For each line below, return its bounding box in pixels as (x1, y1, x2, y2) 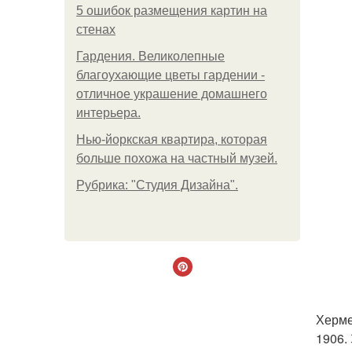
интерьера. (76, 106, 141, 119)
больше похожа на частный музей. (76, 152, 277, 165)
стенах (76, 23, 115, 36)
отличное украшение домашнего (76, 87, 267, 101)
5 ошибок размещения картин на (76, 4, 267, 17)
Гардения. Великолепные (76, 49, 225, 63)
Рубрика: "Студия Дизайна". (76, 178, 238, 192)
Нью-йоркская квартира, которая (76, 133, 267, 146)
